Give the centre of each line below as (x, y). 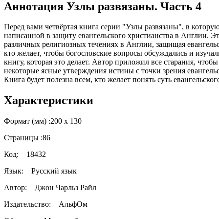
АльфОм (72, 204)
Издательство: (30, 204)
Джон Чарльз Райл (65, 188)
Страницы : (23, 138)
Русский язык (54, 171)
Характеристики (49, 100)
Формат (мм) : (27, 121)
